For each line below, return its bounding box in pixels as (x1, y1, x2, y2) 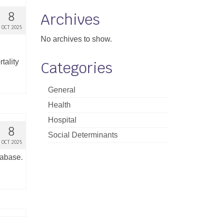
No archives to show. (40, 35, 112, 43)
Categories (40, 59, 112, 77)
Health (47, 101, 71, 109)
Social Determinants (47, 131, 118, 139)
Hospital (47, 116, 77, 124)
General (47, 86, 76, 94)
